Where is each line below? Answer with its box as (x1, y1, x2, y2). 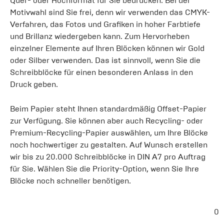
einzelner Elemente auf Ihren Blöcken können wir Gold (10, 43, 204, 53)
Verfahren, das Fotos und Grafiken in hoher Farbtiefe (10, 19, 200, 29)
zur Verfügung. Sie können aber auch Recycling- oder (10, 116, 203, 125)
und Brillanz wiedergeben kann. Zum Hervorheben (10, 31, 189, 41)
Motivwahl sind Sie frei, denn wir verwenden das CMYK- (10, 7, 210, 17)
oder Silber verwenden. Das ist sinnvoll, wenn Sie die (10, 55, 200, 65)
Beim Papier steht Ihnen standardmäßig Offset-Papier (10, 104, 206, 113)
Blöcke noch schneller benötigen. (10, 176, 131, 185)
